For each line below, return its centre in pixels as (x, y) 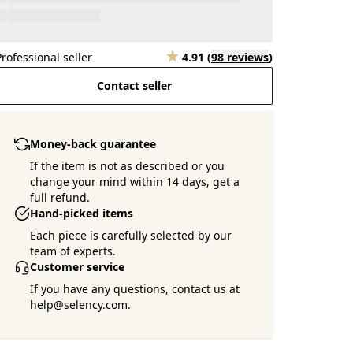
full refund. (60, 197)
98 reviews (240, 57)
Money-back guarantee (93, 144)
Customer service (78, 267)
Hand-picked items (82, 213)
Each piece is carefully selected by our (131, 235)
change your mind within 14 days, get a (135, 182)
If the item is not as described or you (128, 166)
